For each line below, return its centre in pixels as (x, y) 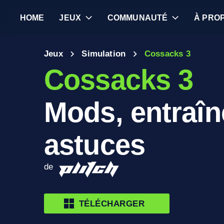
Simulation (104, 54)
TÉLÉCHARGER (112, 203)
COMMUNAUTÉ (137, 17)
